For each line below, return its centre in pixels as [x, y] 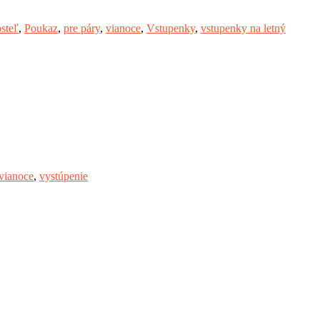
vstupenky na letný [243, 29]
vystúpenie [64, 176]
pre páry [82, 29]
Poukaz [41, 29]
